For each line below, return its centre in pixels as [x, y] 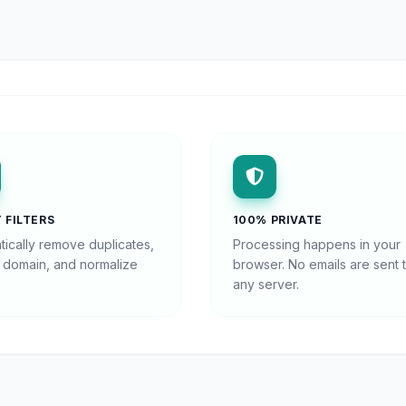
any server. [266, 284]
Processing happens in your [316, 244]
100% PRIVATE [277, 220]
